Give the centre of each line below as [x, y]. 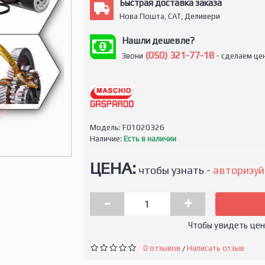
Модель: [106, 127]
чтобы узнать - [174, 170]
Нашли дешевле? [158, 41]
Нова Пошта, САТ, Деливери [169, 16]
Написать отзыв [215, 248]
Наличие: [106, 139]
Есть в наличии [150, 139]
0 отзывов [161, 248]
